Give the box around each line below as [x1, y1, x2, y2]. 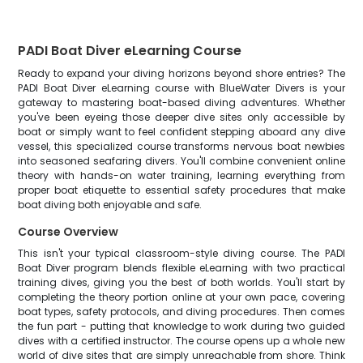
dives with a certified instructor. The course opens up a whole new [18, 334, 345, 348]
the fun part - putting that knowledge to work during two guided [18, 319, 345, 333]
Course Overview [18, 224, 119, 240]
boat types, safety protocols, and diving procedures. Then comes [18, 305, 345, 318]
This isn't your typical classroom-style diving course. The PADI [18, 246, 345, 260]
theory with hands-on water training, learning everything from [18, 169, 345, 182]
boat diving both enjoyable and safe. [18, 198, 203, 211]
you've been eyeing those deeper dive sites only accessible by [18, 110, 345, 124]
